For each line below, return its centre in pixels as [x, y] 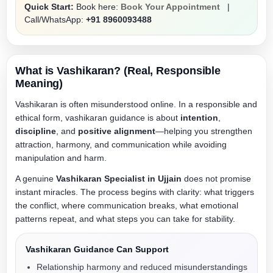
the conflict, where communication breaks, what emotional [127, 205]
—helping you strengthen [204, 131]
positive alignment [117, 131]
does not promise [216, 179]
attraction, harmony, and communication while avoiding [121, 144]
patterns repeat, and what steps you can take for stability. [125, 219]
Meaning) [39, 83]
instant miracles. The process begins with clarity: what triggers [135, 192]
